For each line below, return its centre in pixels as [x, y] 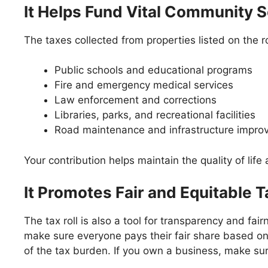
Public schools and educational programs [153, 70]
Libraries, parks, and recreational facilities [155, 115]
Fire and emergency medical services [144, 85]
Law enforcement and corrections [135, 100]
